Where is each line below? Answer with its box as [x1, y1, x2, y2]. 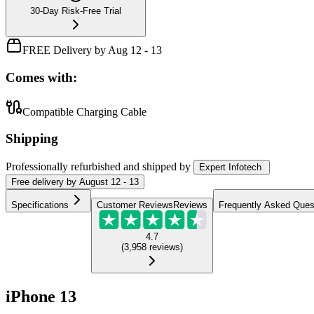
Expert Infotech [199, 161, 261, 172]
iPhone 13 [6, 287, 76, 306]
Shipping [6, 131, 58, 146]
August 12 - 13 [79, 176, 139, 187]
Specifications [11, 199, 69, 210]
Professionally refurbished [6, 160, 121, 172]
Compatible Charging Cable [22, 105, 146, 118]
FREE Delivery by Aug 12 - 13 [22, 44, 162, 57]
